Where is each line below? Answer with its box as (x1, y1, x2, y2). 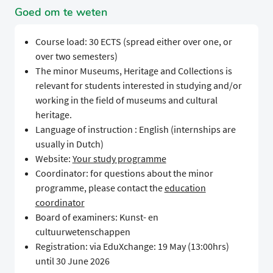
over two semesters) (35, 50, 118, 63)
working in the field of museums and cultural (35, 94, 218, 107)
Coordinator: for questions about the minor (35, 167, 213, 180)
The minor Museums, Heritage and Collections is (35, 65, 232, 77)
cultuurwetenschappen (35, 225, 130, 238)
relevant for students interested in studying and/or (35, 79, 242, 92)
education (164, 182, 206, 194)
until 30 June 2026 (35, 255, 110, 268)
